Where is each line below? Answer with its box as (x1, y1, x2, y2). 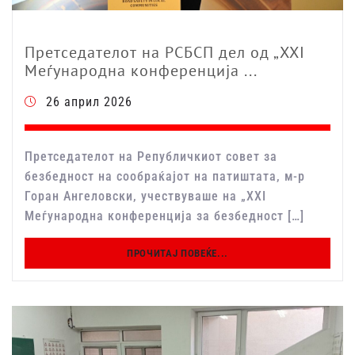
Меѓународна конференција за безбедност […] (25, 208, 304, 224)
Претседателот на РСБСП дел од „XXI (25, 42, 305, 63)
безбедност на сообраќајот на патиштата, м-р (25, 169, 305, 185)
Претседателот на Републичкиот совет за (25, 149, 277, 165)
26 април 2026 (46, 94, 132, 110)
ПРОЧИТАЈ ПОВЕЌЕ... (127, 247, 228, 260)
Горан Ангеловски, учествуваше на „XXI (25, 189, 266, 204)
